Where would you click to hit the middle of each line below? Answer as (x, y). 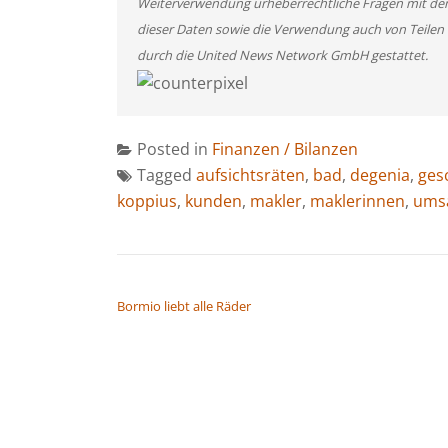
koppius (147, 200)
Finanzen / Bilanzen (285, 148)
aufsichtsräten (250, 174)
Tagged (166, 174)
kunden (213, 200)
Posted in (174, 148)
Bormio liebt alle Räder (184, 305)
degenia (380, 174)
